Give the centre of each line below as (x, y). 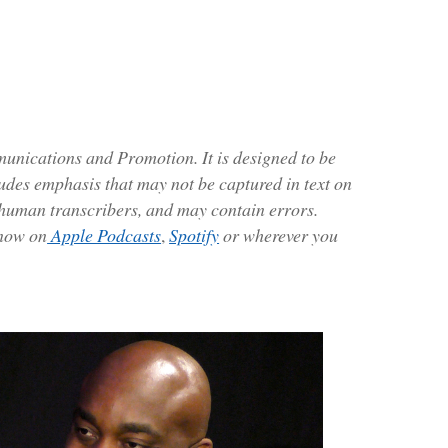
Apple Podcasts (104, 234)
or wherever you (279, 234)
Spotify (194, 234)
